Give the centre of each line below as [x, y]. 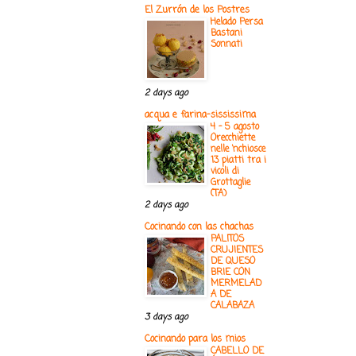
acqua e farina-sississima [200, 116]
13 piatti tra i [238, 161]
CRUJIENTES [237, 251]
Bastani [226, 34]
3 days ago [166, 317]
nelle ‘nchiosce [238, 150]
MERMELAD [236, 284]
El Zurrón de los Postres [197, 11]
